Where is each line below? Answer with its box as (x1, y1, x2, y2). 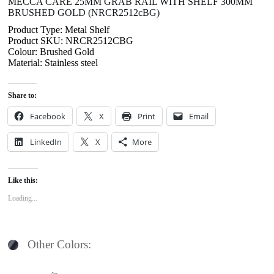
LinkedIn (30, 136, 62, 147)
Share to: (8, 91, 37, 100)
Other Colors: (28, 237, 92, 251)
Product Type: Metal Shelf (8, 24, 110, 35)
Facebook (30, 110, 66, 122)
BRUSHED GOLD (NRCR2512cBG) (8, 7, 160, 18)
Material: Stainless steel (8, 57, 98, 68)
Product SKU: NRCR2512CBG (8, 35, 134, 46)
